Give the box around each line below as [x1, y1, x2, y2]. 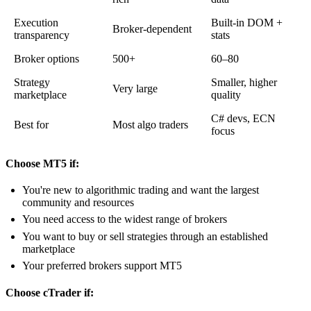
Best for [14, 118, 49, 131]
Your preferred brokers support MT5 [22, 260, 182, 272]
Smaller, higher [211, 76, 277, 88]
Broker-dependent [112, 22, 192, 35]
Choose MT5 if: [6, 157, 79, 169]
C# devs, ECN [211, 112, 276, 124]
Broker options [14, 52, 79, 65]
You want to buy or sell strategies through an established [22, 230, 268, 242]
